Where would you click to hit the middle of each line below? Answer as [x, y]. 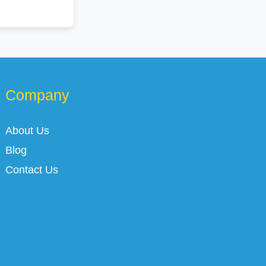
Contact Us [32, 170]
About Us [28, 130]
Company [38, 95]
